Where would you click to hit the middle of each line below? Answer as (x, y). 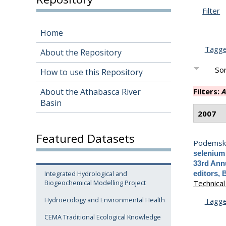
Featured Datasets (86, 138)
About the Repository (81, 53)
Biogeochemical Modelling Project (95, 183)
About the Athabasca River (91, 92)
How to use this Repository (92, 72)
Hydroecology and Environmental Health (105, 200)
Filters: (208, 92)
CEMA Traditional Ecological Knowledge (103, 217)
